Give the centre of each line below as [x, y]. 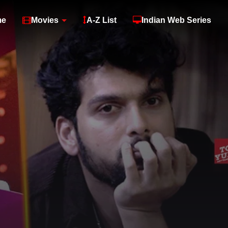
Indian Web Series [176, 20]
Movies [45, 20]
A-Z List [102, 20]
